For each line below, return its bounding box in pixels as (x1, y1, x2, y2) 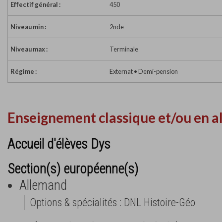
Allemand (19, 177, 67, 193)
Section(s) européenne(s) (7, 161, 138, 177)
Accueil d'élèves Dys (7, 136, 111, 152)
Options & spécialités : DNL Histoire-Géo (30, 196, 195, 209)
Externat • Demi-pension (110, 67, 178, 76)
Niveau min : (10, 23, 46, 31)
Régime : (10, 67, 37, 76)
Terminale (110, 45, 138, 54)
